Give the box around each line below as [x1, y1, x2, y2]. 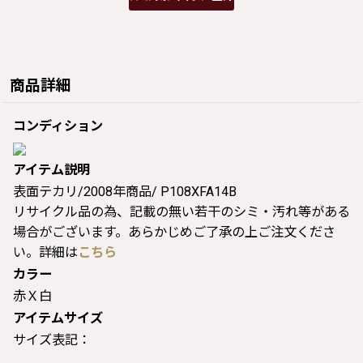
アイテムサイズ [13, 310, 103, 326]
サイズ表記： [13, 331, 91, 348]
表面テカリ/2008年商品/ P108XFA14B [13, 183, 237, 199]
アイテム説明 [13, 161, 90, 177]
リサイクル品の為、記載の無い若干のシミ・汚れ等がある [13, 203, 350, 220]
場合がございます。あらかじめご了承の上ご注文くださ [13, 224, 335, 240]
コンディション [13, 117, 103, 134]
